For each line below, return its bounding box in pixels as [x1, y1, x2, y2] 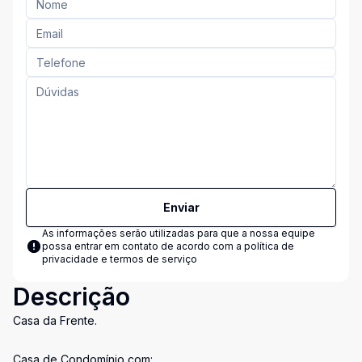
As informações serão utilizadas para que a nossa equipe [42, 227, 315, 239]
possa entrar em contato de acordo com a [42, 240, 244, 252]
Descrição [13, 282, 130, 311]
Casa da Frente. [13, 314, 97, 327]
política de [244, 240, 294, 252]
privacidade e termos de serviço [42, 253, 197, 265]
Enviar [162, 200, 200, 214]
